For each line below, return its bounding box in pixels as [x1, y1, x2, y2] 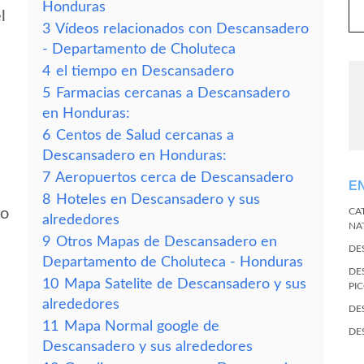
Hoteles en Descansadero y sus [56, 193, 260, 206]
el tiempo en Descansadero [56, 64, 234, 78]
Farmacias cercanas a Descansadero [56, 86, 290, 100]
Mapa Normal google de [64, 319, 219, 333]
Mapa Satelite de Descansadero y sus [64, 277, 306, 291]
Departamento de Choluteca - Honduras [42, 255, 303, 269]
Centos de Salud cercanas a [56, 128, 234, 142]
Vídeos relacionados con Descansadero [55, 22, 309, 36]
